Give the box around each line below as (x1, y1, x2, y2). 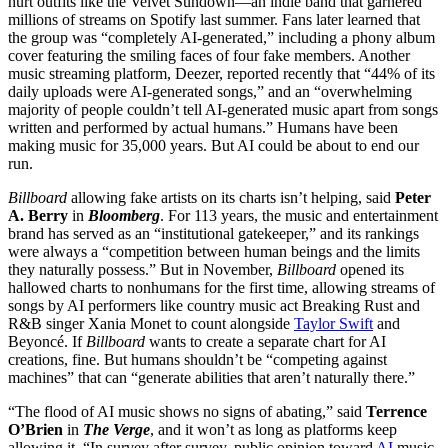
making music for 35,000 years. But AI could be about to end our (8, 136, 419, 154)
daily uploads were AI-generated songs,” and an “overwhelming (8, 82, 412, 100)
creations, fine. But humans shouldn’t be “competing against (8, 350, 387, 368)
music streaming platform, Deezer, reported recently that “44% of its (8, 64, 435, 82)
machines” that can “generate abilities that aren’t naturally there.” (8, 368, 415, 386)
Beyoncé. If (8, 332, 86, 350)
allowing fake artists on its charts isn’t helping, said (67, 188, 395, 206)
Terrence (366, 402, 427, 420)
